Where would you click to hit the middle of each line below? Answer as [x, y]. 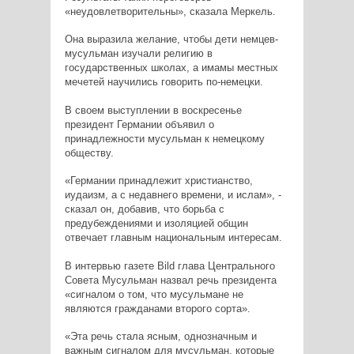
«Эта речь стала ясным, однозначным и [160, 336]
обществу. [89, 153]
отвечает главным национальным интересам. [173, 237]
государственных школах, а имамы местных [171, 67]
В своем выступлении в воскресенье [153, 110]
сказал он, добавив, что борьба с [144, 209]
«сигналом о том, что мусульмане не [154, 294]
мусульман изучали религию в [138, 53]
